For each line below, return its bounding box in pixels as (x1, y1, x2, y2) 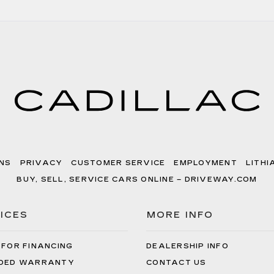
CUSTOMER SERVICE (71, 159, 166, 167)
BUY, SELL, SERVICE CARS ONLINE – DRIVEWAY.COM (17, 176, 257, 183)
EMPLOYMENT (174, 159, 237, 167)
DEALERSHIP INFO (146, 242, 229, 250)
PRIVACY (20, 159, 63, 167)
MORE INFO (147, 210, 213, 220)
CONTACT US (146, 259, 207, 267)
